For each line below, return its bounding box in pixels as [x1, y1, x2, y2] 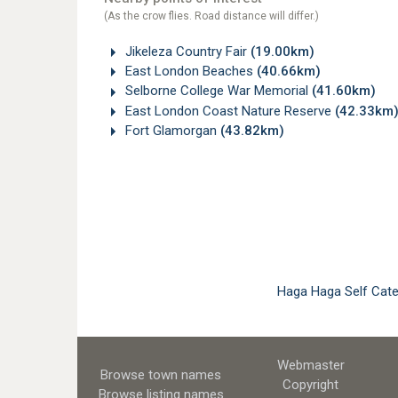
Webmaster [276, 356, 345, 373]
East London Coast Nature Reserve [122, 102, 335, 119]
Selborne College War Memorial [122, 83, 312, 99]
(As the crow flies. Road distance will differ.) [104, 10, 319, 23]
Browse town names [100, 366, 222, 383]
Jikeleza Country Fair [122, 44, 251, 60]
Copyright [283, 376, 339, 393]
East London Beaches [122, 63, 257, 80]
